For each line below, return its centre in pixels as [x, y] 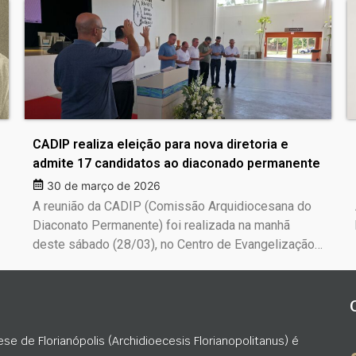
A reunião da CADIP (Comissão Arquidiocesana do [172, 207]
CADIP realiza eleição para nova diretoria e [160, 145]
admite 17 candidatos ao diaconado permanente [176, 164]
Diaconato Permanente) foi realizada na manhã [161, 226]
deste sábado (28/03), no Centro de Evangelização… [177, 245]
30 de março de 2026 [103, 186]
